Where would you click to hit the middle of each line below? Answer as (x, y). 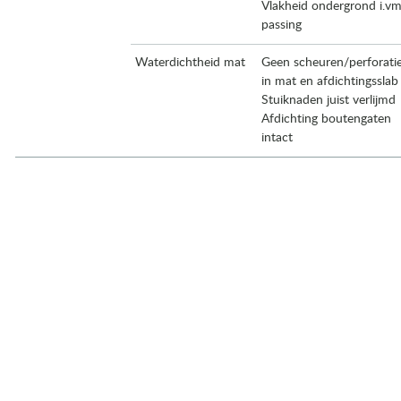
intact (277, 138)
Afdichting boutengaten (326, 119)
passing (282, 25)
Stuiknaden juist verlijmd (328, 100)
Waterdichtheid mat (190, 63)
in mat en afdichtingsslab (330, 81)
